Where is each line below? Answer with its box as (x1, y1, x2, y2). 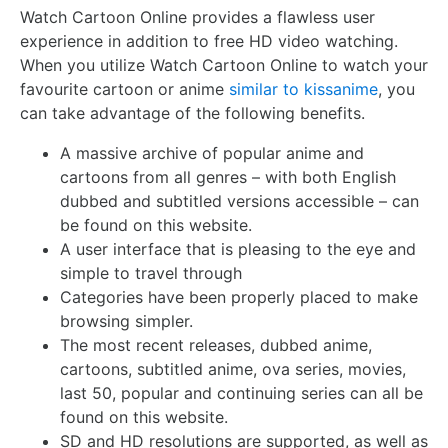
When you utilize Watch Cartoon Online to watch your (20, 55, 428, 75)
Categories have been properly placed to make (60, 287, 418, 307)
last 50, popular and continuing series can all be (60, 383, 423, 403)
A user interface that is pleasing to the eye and (60, 239, 416, 259)
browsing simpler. (60, 311, 193, 331)
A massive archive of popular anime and (60, 143, 364, 163)
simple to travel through (60, 263, 242, 283)
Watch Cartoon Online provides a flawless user (20, 7, 375, 27)
